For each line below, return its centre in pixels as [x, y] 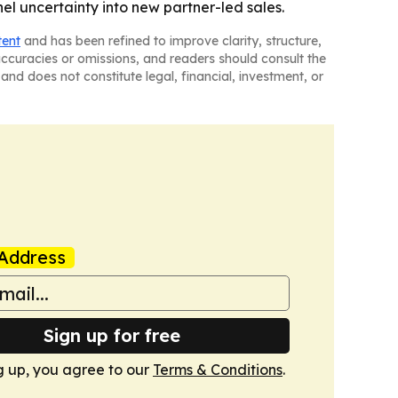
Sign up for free [112, 335]
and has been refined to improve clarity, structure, [171, 41]
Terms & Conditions [218, 370]
